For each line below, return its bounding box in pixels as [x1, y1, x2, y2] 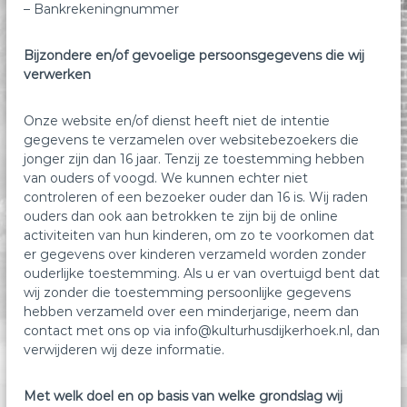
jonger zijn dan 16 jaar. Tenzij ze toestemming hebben [24, 150, 365, 167]
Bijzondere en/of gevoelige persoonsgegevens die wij [24, 46, 365, 64]
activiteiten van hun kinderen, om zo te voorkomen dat [24, 226, 375, 243]
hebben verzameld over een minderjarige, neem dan [24, 303, 360, 320]
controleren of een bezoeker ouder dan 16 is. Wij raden [24, 188, 369, 205]
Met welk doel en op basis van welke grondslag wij [24, 387, 343, 404]
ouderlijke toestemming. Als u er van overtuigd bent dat [24, 264, 381, 282]
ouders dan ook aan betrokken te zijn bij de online [24, 207, 339, 224]
